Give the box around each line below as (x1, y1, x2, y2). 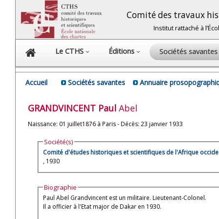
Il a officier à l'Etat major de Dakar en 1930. (43, 202, 162, 211)
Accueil (25, 78, 47, 87)
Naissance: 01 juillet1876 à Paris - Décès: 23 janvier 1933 (28, 119, 183, 128)
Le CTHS (55, 46, 86, 56)
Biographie (44, 182, 77, 192)
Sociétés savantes (68, 78, 125, 87)
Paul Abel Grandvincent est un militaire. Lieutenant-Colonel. (43, 193, 208, 202)
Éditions (109, 46, 136, 56)
